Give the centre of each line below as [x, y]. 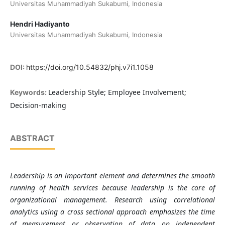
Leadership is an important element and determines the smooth [113, 176]
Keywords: [29, 92]
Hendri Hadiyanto [40, 24]
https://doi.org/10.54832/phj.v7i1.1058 [90, 67]
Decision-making [38, 105]
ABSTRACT [32, 138]
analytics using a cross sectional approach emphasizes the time [113, 212]
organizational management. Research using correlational [113, 200]
